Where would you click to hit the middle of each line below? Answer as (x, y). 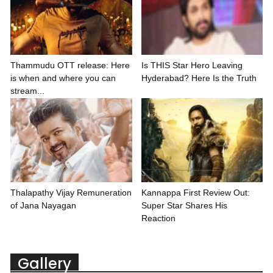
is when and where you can (63, 78)
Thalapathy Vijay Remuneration (71, 192)
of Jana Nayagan (43, 205)
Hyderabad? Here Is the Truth (199, 78)
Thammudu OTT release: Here (70, 66)
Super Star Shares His (184, 205)
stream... (27, 91)
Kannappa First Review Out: (195, 192)
